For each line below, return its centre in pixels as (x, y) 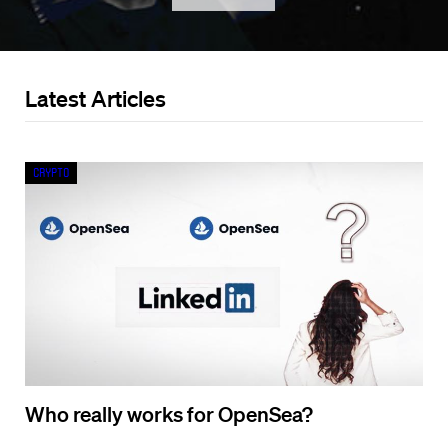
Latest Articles (95, 98)
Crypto (51, 172)
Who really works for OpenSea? (169, 414)
